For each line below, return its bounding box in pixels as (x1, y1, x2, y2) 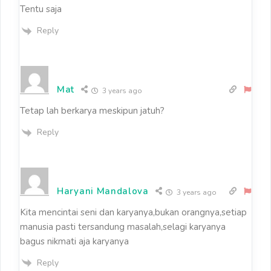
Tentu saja (20, 3, 62, 16)
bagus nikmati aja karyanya (20, 235, 129, 247)
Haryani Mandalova (57, 184, 149, 197)
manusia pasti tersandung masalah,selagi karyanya (20, 220, 226, 233)
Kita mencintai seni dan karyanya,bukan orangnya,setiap (20, 206, 247, 218)
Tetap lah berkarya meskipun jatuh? (20, 105, 165, 117)
